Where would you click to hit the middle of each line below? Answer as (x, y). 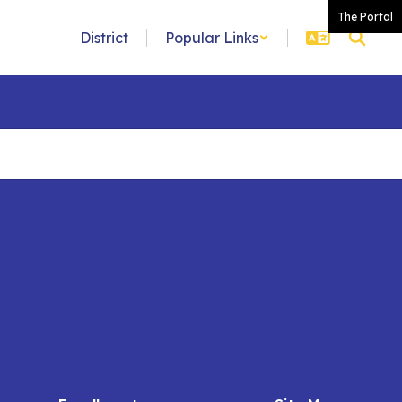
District (104, 38)
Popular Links (212, 38)
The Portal (365, 17)
